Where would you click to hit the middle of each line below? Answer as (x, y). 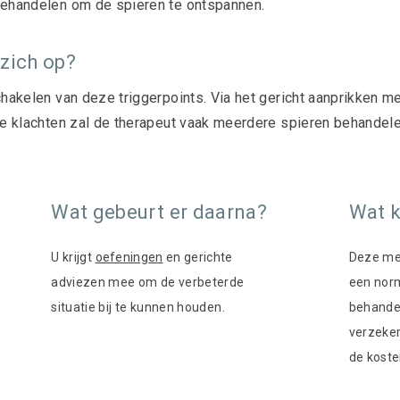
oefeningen (129, 257)
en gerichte (198, 257)
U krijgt (73, 257)
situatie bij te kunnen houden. (138, 307)
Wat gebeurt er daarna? (159, 212)
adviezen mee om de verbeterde (148, 282)
